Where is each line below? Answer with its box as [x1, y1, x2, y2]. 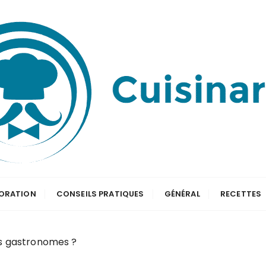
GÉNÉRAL [164, 188, 200, 199]
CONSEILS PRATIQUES [56, 188, 144, 199]
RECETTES [220, 188, 262, 199]
